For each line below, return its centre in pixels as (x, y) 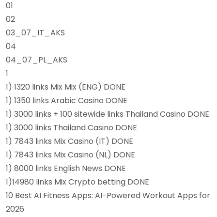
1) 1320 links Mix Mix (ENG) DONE (66, 87)
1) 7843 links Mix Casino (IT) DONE (70, 141)
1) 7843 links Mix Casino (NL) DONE (70, 155)
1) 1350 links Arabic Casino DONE (67, 101)
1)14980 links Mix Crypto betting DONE (77, 182)
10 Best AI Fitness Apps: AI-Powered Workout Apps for (108, 195)
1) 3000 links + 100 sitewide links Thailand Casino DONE (108, 114)
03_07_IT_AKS (35, 33)
